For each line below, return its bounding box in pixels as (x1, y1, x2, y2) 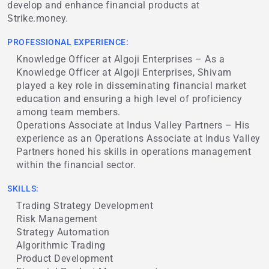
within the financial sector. (16, 159, 136, 171)
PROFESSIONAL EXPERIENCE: (7, 37, 128, 47)
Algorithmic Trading (16, 240, 106, 252)
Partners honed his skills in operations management (16, 146, 251, 158)
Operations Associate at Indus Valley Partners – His (16, 119, 250, 131)
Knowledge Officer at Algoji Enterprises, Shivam (16, 67, 232, 79)
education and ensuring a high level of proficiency (16, 93, 242, 105)
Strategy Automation (16, 226, 110, 238)
